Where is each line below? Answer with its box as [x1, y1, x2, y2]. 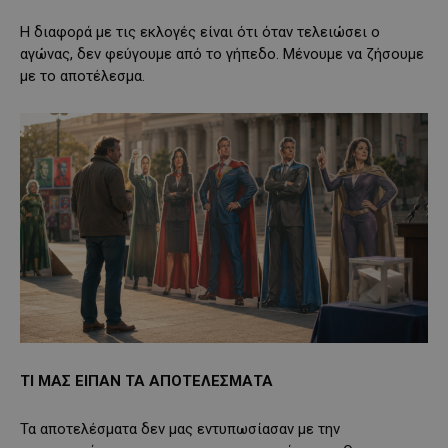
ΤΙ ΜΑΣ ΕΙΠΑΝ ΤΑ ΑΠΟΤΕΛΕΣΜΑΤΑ [20, 372, 273, 390]
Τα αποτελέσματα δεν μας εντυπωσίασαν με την [20, 420, 340, 438]
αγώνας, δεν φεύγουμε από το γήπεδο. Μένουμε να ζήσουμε [20, 45, 424, 64]
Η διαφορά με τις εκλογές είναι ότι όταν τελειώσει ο [20, 23, 380, 42]
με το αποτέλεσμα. [20, 67, 145, 86]
